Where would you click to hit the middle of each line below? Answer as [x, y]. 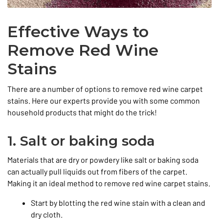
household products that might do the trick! [82, 112]
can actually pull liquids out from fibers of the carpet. [97, 172]
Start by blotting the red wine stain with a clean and [118, 203]
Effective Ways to [78, 32]
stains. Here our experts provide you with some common [104, 101]
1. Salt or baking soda [81, 141]
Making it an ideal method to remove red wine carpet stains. [109, 183]
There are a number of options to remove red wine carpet [105, 89]
